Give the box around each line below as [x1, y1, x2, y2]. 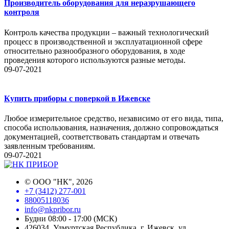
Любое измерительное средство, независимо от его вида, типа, [4, 114, 223, 123]
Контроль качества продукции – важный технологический [4, 28, 209, 37]
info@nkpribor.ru [25, 205, 81, 214]
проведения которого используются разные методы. [4, 55, 186, 64]
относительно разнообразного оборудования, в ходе [4, 46, 185, 55]
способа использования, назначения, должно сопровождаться [4, 123, 218, 132]
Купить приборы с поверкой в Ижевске [4, 94, 150, 103]
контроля [4, 8, 39, 17]
